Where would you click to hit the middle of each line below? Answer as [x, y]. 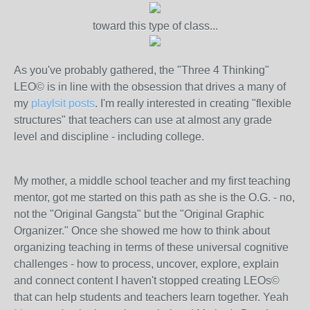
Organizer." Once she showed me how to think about [142, 231]
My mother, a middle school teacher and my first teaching [152, 181]
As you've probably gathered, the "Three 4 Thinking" [142, 70]
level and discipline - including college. [109, 137]
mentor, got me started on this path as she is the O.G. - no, [154, 198]
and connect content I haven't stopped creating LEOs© [147, 281]
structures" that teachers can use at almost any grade [143, 120]
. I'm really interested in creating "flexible [193, 103]
